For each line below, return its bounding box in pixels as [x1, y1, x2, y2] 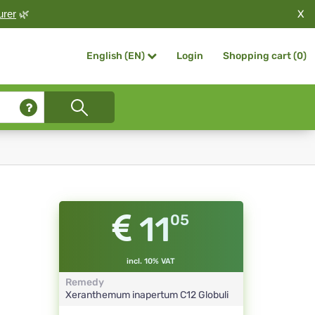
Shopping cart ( [223, 50, 297, 62]
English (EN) [86, 50, 145, 63]
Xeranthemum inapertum [65, 289, 180, 302]
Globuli [198, 289, 229, 302]
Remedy [65, 276, 104, 289]
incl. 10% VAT [127, 257, 176, 266]
